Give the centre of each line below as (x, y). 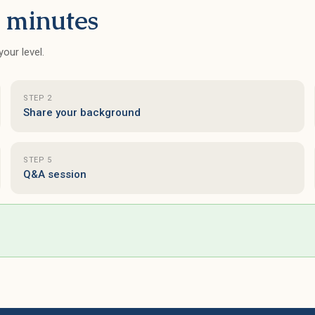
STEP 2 (38, 98)
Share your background (82, 112)
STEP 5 (38, 160)
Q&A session (55, 174)
